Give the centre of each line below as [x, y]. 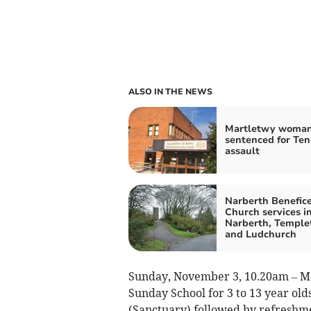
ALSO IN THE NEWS [170, 92]
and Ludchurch [260, 235]
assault [242, 151]
